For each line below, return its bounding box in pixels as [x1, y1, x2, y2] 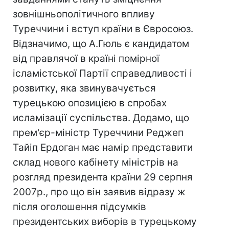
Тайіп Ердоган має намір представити [13, 142, 193, 153]
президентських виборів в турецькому [13, 216, 197, 227]
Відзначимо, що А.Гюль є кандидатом [13, 38, 189, 50]
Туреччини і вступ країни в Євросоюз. [13, 23, 193, 35]
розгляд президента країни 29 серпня [13, 171, 193, 183]
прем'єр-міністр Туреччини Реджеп [13, 127, 184, 139]
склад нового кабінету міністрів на [13, 156, 178, 168]
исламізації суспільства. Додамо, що [13, 112, 189, 124]
